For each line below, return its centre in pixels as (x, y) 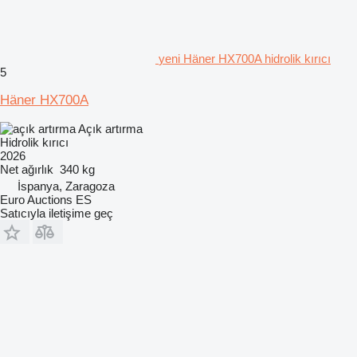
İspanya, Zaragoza (66, 186)
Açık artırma (110, 128)
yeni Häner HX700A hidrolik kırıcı (245, 58)
